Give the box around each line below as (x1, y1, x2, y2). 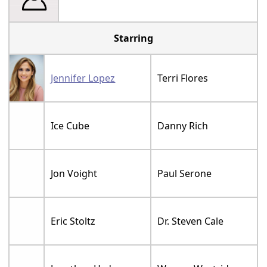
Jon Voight (51, 167, 98, 181)
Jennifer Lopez (51, 72, 116, 85)
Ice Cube (51, 119, 90, 133)
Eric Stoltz (51, 215, 96, 228)
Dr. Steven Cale (157, 215, 224, 228)
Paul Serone (157, 167, 212, 181)
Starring (113, 32, 153, 45)
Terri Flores (157, 72, 209, 85)
